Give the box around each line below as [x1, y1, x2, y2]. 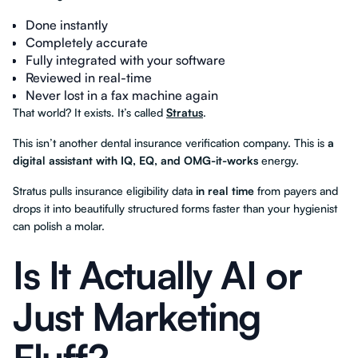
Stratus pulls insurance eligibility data [13, 184, 196, 197]
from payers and [254, 184, 338, 197]
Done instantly [26, 17, 108, 33]
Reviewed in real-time [26, 70, 152, 86]
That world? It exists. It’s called [13, 105, 166, 119]
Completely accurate [26, 34, 148, 50]
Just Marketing [13, 292, 261, 340]
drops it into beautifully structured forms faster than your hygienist [13, 201, 337, 215]
